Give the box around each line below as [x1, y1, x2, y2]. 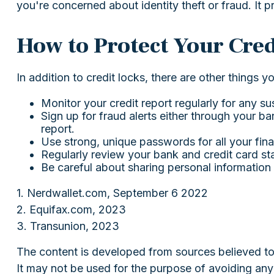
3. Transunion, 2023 [16, 219, 119, 232]
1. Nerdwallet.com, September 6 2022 [16, 186, 208, 199]
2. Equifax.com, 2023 [16, 202, 126, 216]
